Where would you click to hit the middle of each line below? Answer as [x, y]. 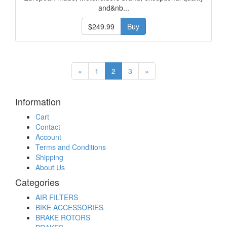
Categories [37, 182]
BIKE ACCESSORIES [69, 207]
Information [38, 101]
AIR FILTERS [57, 197]
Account [48, 137]
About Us [50, 167]
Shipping [49, 157]
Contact [48, 127]
